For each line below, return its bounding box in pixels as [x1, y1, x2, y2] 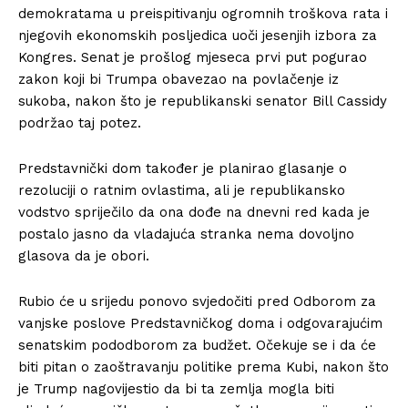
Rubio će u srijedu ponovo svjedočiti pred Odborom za [18, 293, 376, 310]
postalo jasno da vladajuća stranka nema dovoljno [18, 226, 354, 242]
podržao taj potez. [18, 115, 141, 131]
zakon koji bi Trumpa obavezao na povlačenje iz [18, 71, 339, 87]
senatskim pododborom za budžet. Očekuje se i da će [18, 337, 376, 353]
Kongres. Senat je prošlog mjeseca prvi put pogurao [18, 49, 367, 66]
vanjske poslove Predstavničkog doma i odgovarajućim [18, 315, 382, 331]
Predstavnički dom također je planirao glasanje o [18, 160, 347, 177]
